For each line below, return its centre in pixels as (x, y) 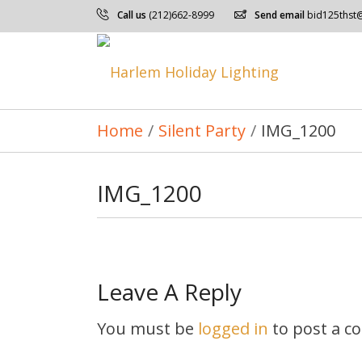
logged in (233, 328)
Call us (131, 15)
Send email (279, 15)
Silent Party (202, 130)
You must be (147, 328)
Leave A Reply (169, 292)
